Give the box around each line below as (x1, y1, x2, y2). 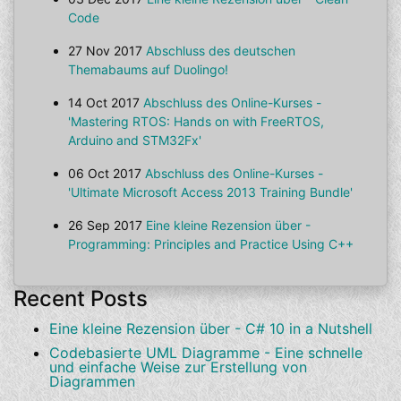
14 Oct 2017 (68, 95, 140, 110)
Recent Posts (13, 286, 148, 311)
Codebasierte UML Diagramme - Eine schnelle (49, 344, 363, 363)
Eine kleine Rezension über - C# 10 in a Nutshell (49, 320, 372, 338)
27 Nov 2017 (68, 43, 142, 58)
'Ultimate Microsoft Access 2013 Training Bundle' (68, 184, 353, 200)
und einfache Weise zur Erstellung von (49, 358, 307, 377)
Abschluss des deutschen (146, 43, 295, 58)
